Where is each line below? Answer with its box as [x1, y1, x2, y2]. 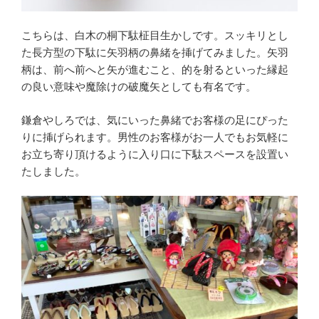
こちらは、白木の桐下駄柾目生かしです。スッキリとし [21, 29, 288, 42]
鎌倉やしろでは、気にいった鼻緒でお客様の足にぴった [21, 113, 288, 126]
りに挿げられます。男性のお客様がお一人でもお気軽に [21, 130, 288, 143]
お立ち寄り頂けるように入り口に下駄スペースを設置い [21, 147, 288, 160]
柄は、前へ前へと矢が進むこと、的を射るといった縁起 [21, 63, 288, 76]
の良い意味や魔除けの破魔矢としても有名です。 [21, 80, 256, 93]
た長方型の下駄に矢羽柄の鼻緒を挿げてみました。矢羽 [21, 46, 288, 59]
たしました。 [21, 164, 85, 177]
